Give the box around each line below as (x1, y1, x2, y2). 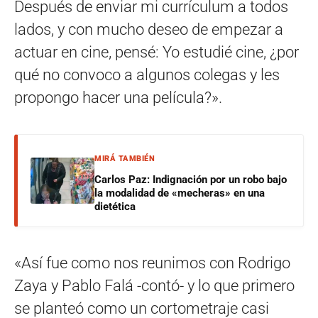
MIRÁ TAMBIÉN (94, 153, 155, 163)
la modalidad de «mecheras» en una (94, 186, 265, 199)
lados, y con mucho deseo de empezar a (14, 20, 283, 38)
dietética (94, 199, 136, 213)
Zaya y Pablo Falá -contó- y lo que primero (14, 276, 295, 295)
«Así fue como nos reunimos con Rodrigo (14, 253, 290, 272)
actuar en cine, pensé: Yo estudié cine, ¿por (14, 43, 299, 61)
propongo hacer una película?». (14, 88, 222, 106)
